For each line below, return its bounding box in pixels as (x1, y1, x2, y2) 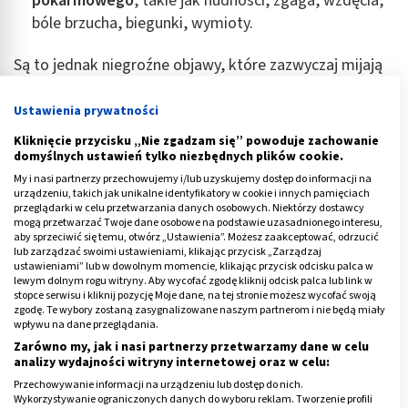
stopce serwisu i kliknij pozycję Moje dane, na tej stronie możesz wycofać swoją (14, 287, 376, 303)
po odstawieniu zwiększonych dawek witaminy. (14, 76, 334, 99)
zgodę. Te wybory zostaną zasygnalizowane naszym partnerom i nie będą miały (14, 301, 385, 318)
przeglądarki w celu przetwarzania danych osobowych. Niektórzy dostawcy (14, 199, 364, 216)
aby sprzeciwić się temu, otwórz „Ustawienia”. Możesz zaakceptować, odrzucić (14, 229, 379, 245)
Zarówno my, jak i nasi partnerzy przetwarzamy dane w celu (14, 337, 369, 356)
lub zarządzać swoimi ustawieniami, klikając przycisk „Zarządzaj (14, 243, 321, 260)
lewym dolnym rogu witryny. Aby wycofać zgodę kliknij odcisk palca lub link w (14, 272, 372, 289)
